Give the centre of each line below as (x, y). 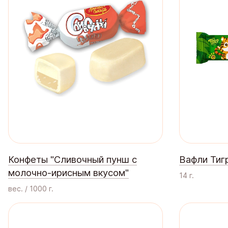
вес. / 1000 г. (31, 189)
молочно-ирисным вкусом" (68, 173)
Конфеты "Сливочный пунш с (73, 160)
